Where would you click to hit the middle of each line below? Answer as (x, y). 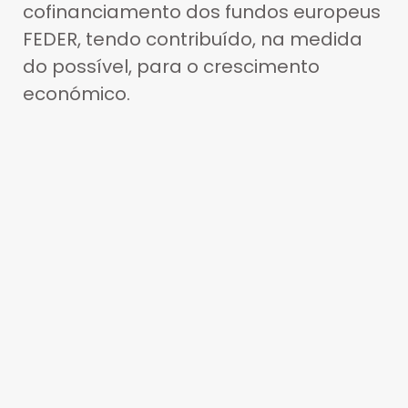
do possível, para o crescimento (171, 67)
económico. (76, 94)
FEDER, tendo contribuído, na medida (193, 40)
